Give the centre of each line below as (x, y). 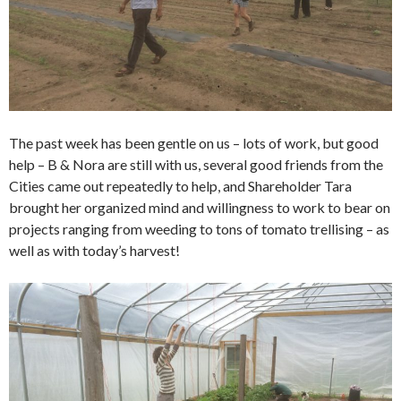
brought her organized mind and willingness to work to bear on (200, 207)
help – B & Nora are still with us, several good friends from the (196, 164)
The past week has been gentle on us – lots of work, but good (194, 143)
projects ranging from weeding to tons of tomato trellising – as (199, 229)
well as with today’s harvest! (94, 250)
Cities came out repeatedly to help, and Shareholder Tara (180, 186)
